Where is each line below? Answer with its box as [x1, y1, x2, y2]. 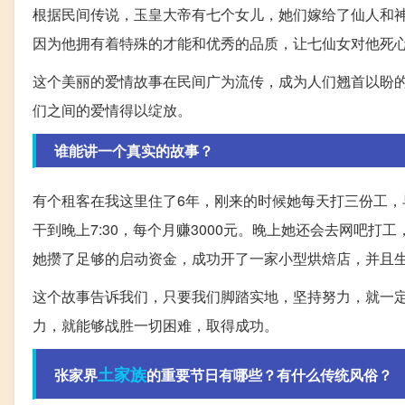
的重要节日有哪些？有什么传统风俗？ [146, 363, 392, 385]
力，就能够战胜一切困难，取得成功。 [33, 314, 278, 335]
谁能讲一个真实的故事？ [54, 139, 213, 161]
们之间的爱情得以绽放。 [33, 99, 192, 120]
